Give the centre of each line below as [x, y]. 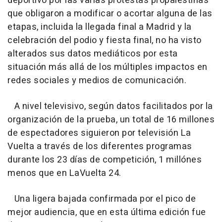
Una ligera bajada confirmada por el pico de [102, 199]
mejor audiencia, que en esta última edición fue [107, 212]
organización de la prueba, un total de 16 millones [111, 119]
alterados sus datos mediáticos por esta [93, 54]
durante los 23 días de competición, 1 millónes [105, 160]
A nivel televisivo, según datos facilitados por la [110, 106]
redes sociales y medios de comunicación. [97, 80]
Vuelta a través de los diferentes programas [100, 146]
